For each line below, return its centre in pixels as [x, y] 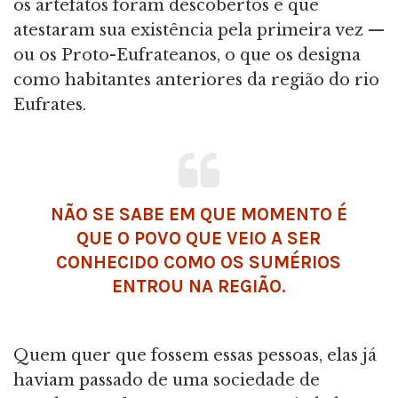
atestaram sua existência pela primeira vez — [199, 31]
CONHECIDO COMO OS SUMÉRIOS [199, 263]
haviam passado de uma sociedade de [167, 381]
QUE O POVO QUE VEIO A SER [199, 239]
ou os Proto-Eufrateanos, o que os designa [187, 56]
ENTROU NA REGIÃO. [199, 287]
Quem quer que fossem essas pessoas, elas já [195, 356]
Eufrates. [50, 105]
